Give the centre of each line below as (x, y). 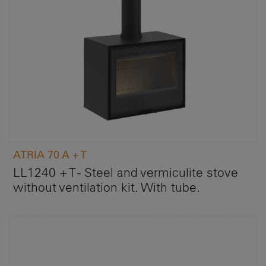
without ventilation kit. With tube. (107, 187)
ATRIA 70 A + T (50, 155)
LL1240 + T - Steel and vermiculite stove (126, 172)
